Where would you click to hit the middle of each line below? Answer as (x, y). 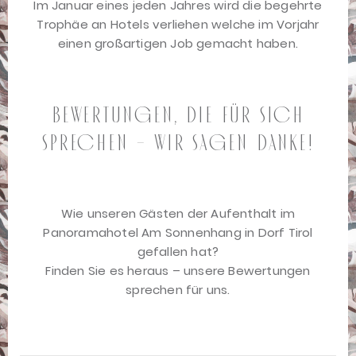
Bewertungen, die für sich (178, 115)
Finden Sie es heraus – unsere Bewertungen (178, 271)
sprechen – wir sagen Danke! (178, 143)
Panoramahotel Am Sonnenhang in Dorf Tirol (178, 233)
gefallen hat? (178, 252)
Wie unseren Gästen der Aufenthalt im (178, 214)
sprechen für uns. (178, 290)
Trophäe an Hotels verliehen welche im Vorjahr (178, 25)
